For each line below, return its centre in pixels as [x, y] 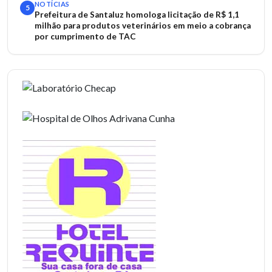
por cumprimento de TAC [85, 36]
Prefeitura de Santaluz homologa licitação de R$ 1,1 [137, 15]
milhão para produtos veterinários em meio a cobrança [143, 25]
